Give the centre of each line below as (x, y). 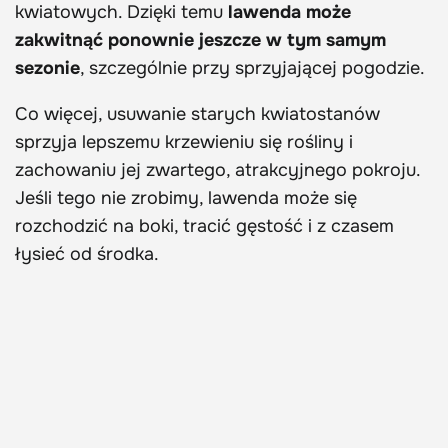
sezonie (47, 68)
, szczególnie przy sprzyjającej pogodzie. (252, 68)
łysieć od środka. (87, 254)
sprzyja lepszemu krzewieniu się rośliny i (184, 142)
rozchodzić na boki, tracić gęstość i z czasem (204, 226)
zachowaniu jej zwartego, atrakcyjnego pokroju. (217, 170)
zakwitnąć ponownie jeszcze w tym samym (200, 40)
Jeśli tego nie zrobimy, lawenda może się (186, 198)
